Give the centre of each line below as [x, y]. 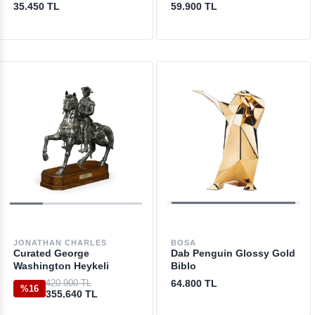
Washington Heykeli [61, 266]
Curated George [51, 253]
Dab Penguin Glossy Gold [233, 253]
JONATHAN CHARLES [60, 243]
